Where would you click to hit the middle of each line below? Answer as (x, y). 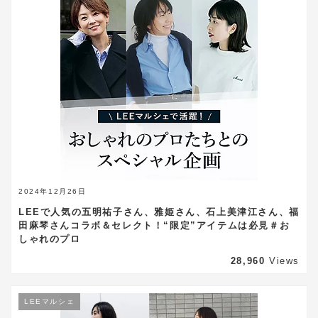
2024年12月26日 (53, 191)
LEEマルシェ (50, 302)
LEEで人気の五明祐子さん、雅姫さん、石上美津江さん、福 (159, 212)
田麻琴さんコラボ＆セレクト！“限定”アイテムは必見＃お (154, 225)
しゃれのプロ (50, 238)
